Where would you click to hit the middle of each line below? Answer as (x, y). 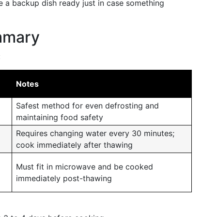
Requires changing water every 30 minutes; (95, 133)
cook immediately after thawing (74, 145)
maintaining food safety (60, 117)
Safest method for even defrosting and (87, 106)
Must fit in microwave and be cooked (85, 167)
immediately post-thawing (64, 178)
